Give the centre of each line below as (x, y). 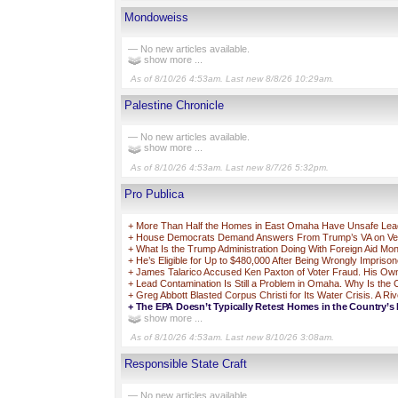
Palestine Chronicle (174, 106)
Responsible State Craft (186, 364)
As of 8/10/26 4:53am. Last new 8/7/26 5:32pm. (230, 167)
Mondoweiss (156, 18)
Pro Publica (154, 194)
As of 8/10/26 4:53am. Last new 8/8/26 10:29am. (233, 79)
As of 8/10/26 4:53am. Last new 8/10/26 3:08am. (233, 338)
